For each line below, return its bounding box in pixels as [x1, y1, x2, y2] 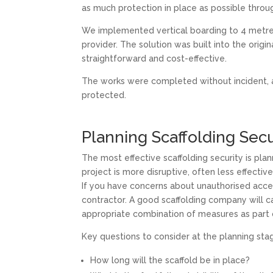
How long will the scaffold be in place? [90, 255, 250, 265]
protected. [82, 90, 127, 100]
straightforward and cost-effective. [82, 53, 227, 63]
